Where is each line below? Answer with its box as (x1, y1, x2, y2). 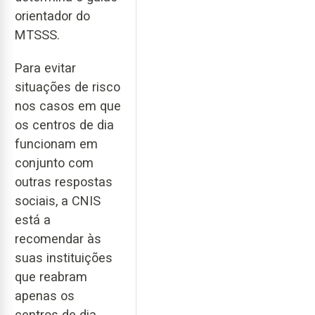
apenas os (15, 288, 75, 303)
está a (15, 212, 51, 227)
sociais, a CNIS (15, 193, 101, 208)
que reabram (15, 269, 87, 284)
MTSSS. (15, 27, 60, 42)
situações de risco (15, 79, 120, 94)
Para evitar (15, 60, 76, 75)
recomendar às (15, 231, 101, 246)
